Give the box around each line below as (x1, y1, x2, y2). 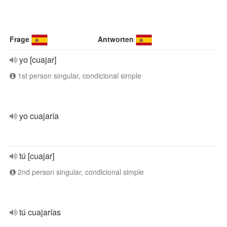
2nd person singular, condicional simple (16, 167, 144, 177)
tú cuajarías (19, 206, 61, 218)
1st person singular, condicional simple (16, 70, 141, 81)
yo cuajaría (19, 110, 59, 122)
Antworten (98, 34, 134, 44)
